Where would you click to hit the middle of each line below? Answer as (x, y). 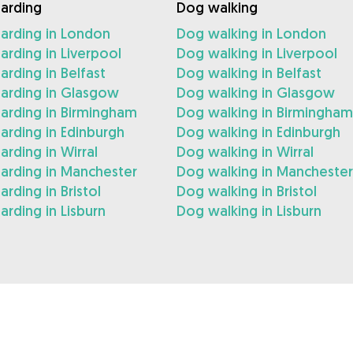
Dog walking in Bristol (247, 191)
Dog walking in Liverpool (257, 53)
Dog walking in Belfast (249, 73)
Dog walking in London (251, 33)
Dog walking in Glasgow (256, 93)
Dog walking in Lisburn (249, 211)
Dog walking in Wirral (245, 152)
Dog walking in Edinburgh (258, 132)
